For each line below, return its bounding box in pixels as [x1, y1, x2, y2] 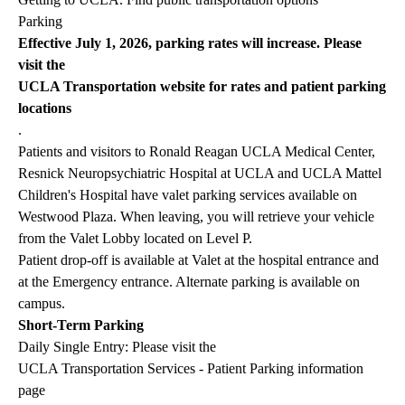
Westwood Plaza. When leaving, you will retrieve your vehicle [18, 209, 374, 225]
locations [18, 100, 71, 117]
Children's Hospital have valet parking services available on [18, 187, 357, 203]
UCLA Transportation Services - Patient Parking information [18, 361, 363, 377]
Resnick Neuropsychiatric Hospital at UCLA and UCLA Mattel [18, 165, 381, 182]
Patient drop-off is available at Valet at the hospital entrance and [18, 252, 379, 268]
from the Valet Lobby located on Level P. [18, 231, 252, 247]
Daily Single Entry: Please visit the [18, 339, 216, 355]
